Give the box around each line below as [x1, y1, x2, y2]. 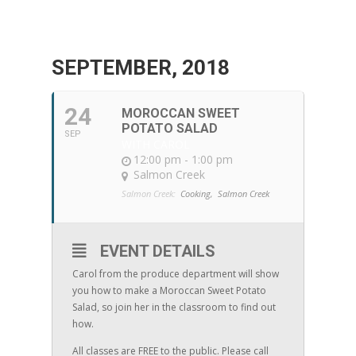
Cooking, [180, 188, 213, 199]
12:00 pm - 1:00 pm [133, 152, 233, 167]
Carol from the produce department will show [72, 267, 279, 281]
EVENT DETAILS [99, 242, 215, 261]
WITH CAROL [121, 137, 190, 152]
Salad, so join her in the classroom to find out [72, 300, 276, 314]
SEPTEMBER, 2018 [51, 56, 230, 79]
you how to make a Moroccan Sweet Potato [72, 284, 266, 297]
